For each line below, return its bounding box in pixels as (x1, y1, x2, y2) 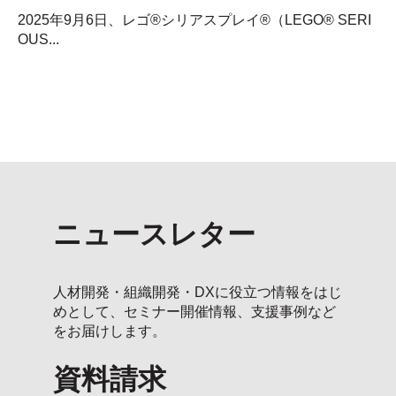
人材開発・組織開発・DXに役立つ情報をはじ (53, 284, 342, 300)
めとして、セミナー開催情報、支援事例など (53, 303, 336, 319)
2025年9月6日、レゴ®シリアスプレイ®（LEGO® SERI (18, 11, 371, 27)
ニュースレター (53, 218, 255, 251)
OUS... (18, 31, 59, 47)
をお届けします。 (53, 323, 166, 339)
